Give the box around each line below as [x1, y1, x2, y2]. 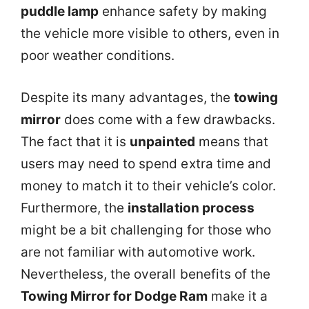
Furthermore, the [21, 199, 128, 216]
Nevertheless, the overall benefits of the [21, 266, 270, 282]
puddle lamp [21, 3, 99, 20]
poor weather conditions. [21, 48, 175, 64]
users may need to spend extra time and [21, 155, 271, 172]
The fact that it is [21, 133, 130, 150]
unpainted [130, 133, 195, 150]
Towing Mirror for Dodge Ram [21, 288, 208, 304]
